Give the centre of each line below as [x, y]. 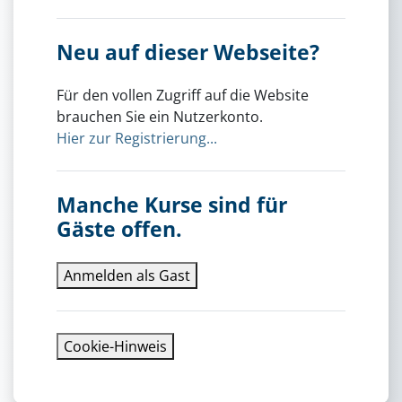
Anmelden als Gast [127, 275]
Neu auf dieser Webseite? [188, 52]
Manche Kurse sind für [172, 205]
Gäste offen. [119, 230]
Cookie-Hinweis [115, 346]
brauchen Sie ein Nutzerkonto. [160, 117]
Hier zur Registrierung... [137, 139]
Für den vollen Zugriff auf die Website [183, 96]
